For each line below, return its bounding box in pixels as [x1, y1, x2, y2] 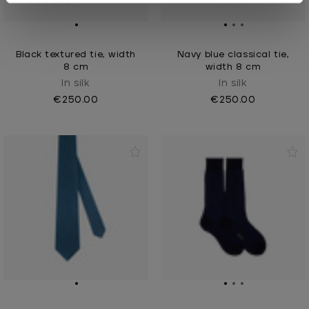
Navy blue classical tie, [177, 50, 290, 59]
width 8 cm [205, 62, 261, 72]
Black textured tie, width [16, 50, 136, 59]
